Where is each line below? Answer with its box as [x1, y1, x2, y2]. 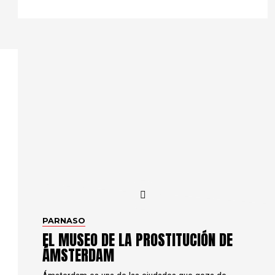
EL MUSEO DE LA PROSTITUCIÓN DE [42, 229, 233, 251]
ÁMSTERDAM [42, 244, 114, 266]
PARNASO [42, 216, 85, 225]
